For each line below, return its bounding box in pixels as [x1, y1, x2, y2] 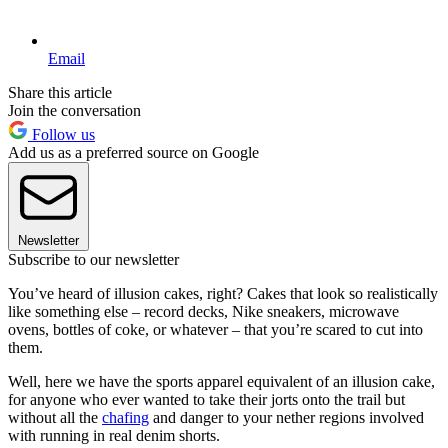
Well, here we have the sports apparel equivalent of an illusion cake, [8, 372, 435, 390]
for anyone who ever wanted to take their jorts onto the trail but [8, 390, 405, 408]
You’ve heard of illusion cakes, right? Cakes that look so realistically [8, 284, 438, 302]
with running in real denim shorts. [8, 426, 220, 444]
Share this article [8, 83, 112, 101]
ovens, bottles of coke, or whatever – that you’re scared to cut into [8, 320, 423, 338]
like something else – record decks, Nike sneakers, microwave [8, 302, 399, 320]
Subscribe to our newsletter [8, 250, 179, 268]
